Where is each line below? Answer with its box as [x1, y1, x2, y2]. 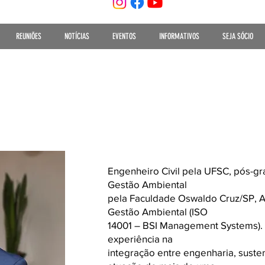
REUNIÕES [15, 31, 41, 41]
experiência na [108, 233, 173, 244]
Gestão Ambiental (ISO [108, 206, 208, 217]
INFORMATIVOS [159, 31, 199, 41]
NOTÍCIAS [64, 31, 89, 41]
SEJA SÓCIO [222, 31, 253, 41]
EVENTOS [112, 31, 136, 41]
